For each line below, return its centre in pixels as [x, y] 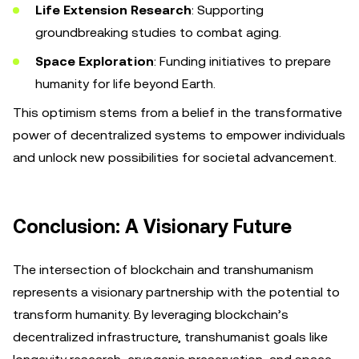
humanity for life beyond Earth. [125, 84]
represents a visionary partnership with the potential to [176, 292]
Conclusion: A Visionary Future [152, 227]
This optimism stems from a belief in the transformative [177, 113]
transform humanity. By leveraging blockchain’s [151, 315]
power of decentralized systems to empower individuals [179, 135]
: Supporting [228, 10]
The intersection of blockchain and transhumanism [163, 270]
